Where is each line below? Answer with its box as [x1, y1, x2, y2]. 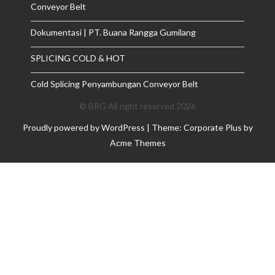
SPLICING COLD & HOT [31, 53, 125, 63]
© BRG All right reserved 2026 [79, 101, 196, 111]
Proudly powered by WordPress [22, 122, 145, 133]
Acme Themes [109, 137, 166, 148]
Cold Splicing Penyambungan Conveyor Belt [31, 79, 198, 89]
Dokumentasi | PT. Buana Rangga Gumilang [31, 27, 196, 37]
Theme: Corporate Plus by [151, 122, 253, 133]
